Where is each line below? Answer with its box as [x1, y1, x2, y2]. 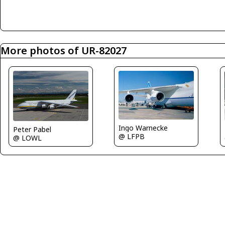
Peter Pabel [13, 125, 51, 134]
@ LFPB [119, 132, 145, 142]
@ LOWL [13, 133, 42, 143]
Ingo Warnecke [119, 123, 168, 133]
